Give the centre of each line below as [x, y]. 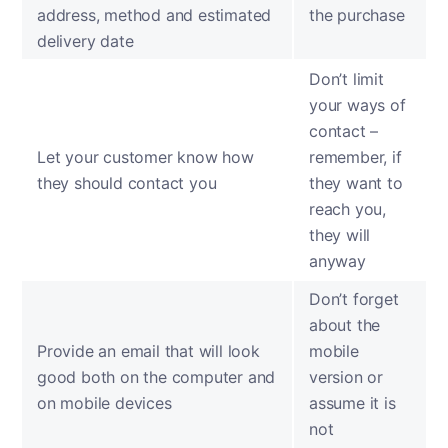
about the [345, 325]
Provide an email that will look [148, 351]
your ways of [357, 105]
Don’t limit [346, 79]
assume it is [352, 403]
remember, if [355, 157]
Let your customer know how [145, 157]
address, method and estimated [154, 15]
